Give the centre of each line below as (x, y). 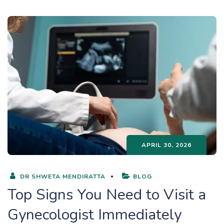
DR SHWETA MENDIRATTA (62, 177)
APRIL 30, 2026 (166, 145)
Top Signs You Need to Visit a (107, 195)
